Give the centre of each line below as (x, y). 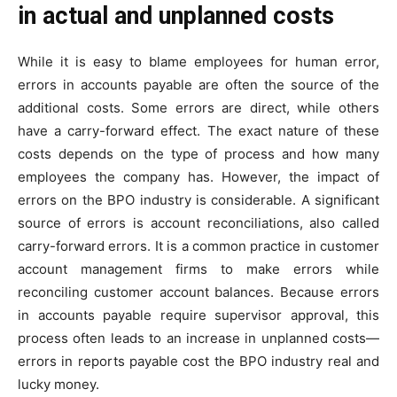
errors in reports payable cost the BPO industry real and (198, 361)
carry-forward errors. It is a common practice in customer (198, 245)
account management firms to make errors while (198, 269)
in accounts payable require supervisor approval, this (198, 315)
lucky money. (58, 384)
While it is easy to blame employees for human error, (198, 61)
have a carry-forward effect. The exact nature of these (198, 130)
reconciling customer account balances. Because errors (198, 292)
